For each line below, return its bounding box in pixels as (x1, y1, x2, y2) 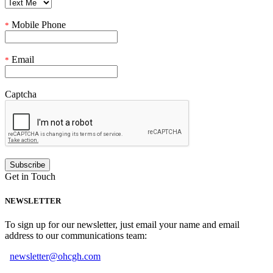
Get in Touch (5, 171, 55, 182)
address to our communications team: (5, 230, 147, 241)
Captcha (5, 89, 37, 100)
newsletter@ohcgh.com (10, 250, 101, 261)
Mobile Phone (9, 19, 66, 30)
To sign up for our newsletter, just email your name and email (5, 219, 239, 230)
